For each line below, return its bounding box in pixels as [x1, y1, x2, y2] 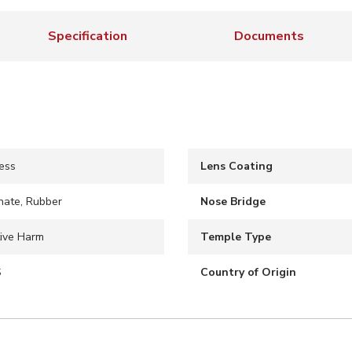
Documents [234, 27, 304, 45]
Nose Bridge [200, 194, 266, 209]
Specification [48, 27, 127, 45]
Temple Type [200, 229, 271, 244]
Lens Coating [200, 159, 273, 174]
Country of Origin [200, 265, 296, 280]
